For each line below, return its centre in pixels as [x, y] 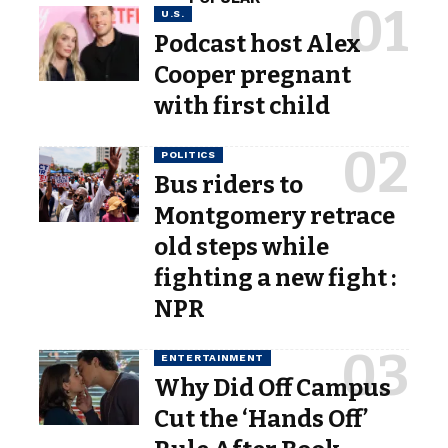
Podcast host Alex [257, 43]
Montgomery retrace [274, 215]
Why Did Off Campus [272, 387]
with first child [242, 105]
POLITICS [188, 154]
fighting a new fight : [275, 277]
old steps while [241, 246]
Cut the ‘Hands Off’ [261, 418]
